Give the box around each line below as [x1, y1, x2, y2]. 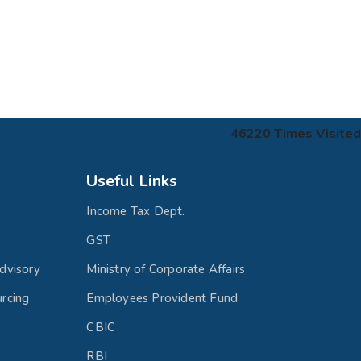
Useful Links [86, 170, 178, 193]
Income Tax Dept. [86, 203, 185, 220]
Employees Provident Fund [86, 290, 239, 307]
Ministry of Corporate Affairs [86, 261, 246, 278]
